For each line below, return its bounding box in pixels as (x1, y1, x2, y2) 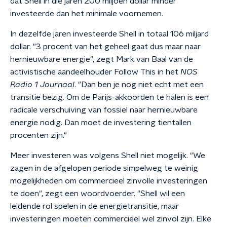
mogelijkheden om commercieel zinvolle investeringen (10, 177, 207, 185)
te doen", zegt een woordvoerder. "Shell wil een (10, 190, 185, 198)
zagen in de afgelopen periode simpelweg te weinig (10, 164, 198, 172)
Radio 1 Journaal (10, 81, 74, 89)
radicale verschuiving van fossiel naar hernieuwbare (10, 106, 198, 114)
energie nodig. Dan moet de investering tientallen (10, 119, 192, 127)
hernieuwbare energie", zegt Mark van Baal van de (10, 55, 193, 63)
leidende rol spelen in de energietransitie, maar (10, 202, 179, 210)
